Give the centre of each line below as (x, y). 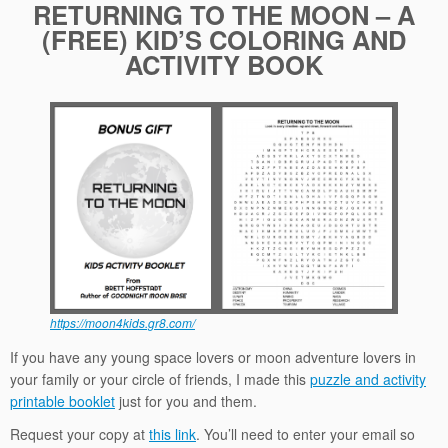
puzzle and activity (368, 378)
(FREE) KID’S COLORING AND (224, 40)
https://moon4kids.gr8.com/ (122, 322)
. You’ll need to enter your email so (305, 433)
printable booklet (62, 400)
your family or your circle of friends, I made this (160, 378)
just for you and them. (186, 400)
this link (172, 433)
